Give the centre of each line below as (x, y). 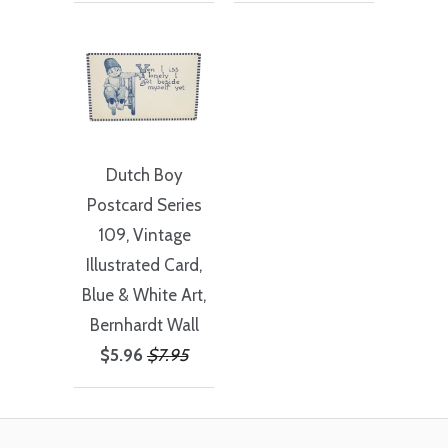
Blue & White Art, (144, 295)
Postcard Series (144, 205)
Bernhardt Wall (144, 325)
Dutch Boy (144, 175)
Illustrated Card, (144, 265)
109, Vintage (144, 235)
